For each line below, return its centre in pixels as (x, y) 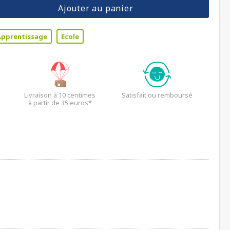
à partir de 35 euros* (60, 103)
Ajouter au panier (95, 8)
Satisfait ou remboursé (157, 95)
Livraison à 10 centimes (60, 95)
